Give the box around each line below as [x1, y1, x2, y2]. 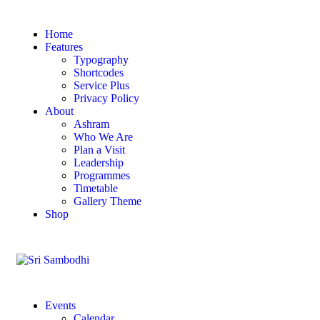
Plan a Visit [74, 144, 125, 156]
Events [45, 299, 76, 311]
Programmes [74, 169, 130, 181]
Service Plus [74, 79, 129, 91]
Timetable [74, 182, 118, 194]
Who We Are [74, 131, 133, 143]
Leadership [74, 156, 124, 169]
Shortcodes [74, 66, 124, 79]
